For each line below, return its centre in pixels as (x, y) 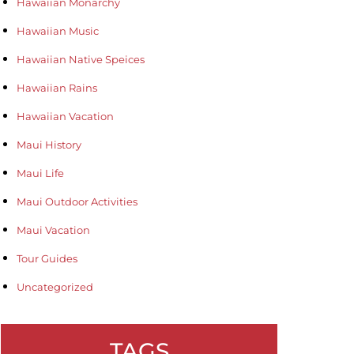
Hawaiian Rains (57, 87)
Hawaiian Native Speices (81, 59)
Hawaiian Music (58, 30)
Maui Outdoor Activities (77, 201)
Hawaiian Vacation (65, 116)
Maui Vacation (53, 230)
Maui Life (40, 173)
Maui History (49, 144)
